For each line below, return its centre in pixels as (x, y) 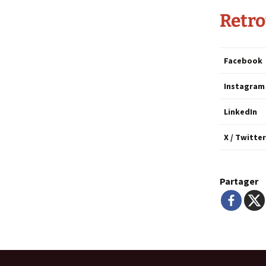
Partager (239, 181)
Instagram (244, 86)
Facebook (243, 61)
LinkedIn (240, 112)
